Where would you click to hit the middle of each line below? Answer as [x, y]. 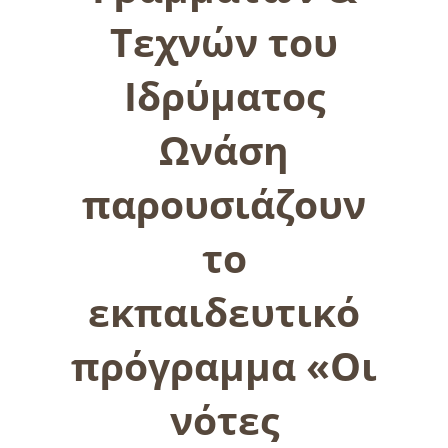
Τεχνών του [224, 41]
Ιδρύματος [224, 95]
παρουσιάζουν [224, 203]
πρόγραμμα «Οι [224, 365]
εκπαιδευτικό [224, 311]
